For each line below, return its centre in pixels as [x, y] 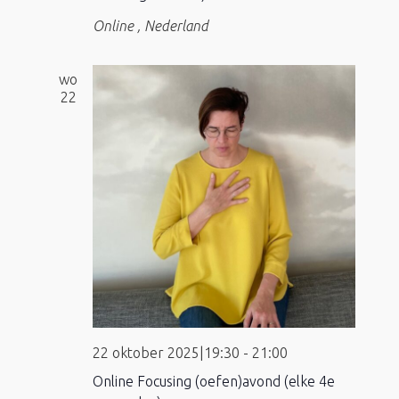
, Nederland [172, 25]
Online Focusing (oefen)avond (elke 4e [213, 381]
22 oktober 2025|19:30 [166, 352]
